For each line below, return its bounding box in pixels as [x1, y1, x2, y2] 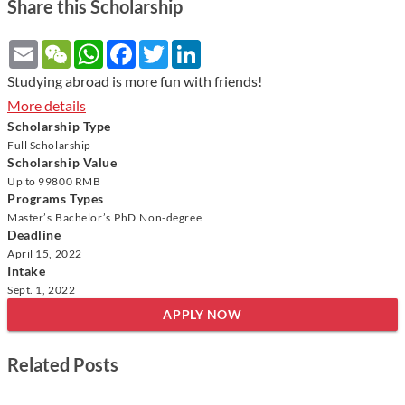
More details [7, 96, 86, 114]
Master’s [7, 210, 52, 223]
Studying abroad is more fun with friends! [7, 71, 262, 89]
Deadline [7, 226, 61, 242]
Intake [7, 262, 46, 278]
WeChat [71, 37, 123, 55]
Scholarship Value [7, 154, 118, 170]
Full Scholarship [7, 137, 91, 151]
